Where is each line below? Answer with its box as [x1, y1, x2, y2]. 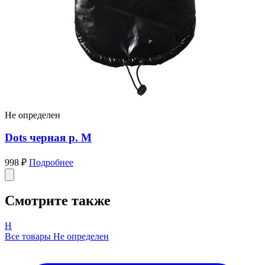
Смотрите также [5, 192, 111, 208]
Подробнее [29, 157, 73, 167]
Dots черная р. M [5, 131, 92, 144]
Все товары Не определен [5, 231, 109, 241]
